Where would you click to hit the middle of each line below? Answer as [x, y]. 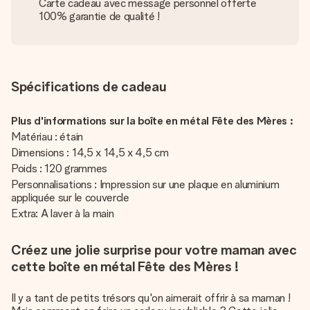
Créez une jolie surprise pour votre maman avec [154, 250]
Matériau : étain [47, 137]
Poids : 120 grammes [59, 168]
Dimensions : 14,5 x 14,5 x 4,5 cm [90, 153]
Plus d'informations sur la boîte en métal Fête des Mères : [152, 121]
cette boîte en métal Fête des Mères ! [125, 266]
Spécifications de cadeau [89, 86]
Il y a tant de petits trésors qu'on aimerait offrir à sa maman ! [151, 298]
